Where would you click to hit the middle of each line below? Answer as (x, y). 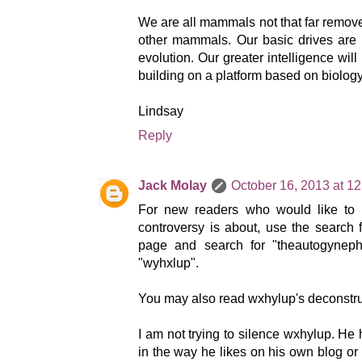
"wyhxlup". (168, 263)
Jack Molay (173, 185)
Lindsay (161, 111)
